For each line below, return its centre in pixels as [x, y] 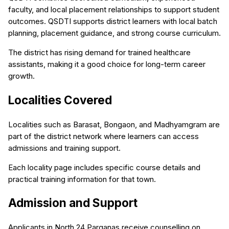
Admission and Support [73, 203]
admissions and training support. [64, 148]
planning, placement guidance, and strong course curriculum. [114, 33]
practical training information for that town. [82, 179]
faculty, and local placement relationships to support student [114, 10]
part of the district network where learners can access [104, 136]
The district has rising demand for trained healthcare [99, 53]
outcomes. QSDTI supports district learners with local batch [113, 21]
